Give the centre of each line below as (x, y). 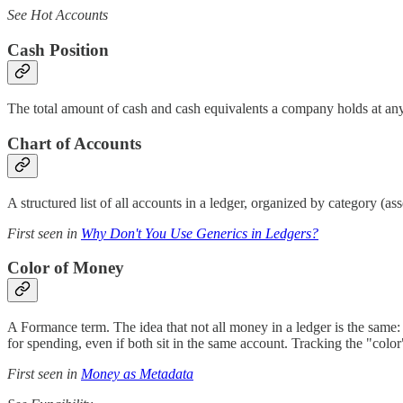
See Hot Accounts (58, 14)
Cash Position (58, 49)
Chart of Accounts (74, 144)
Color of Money (66, 268)
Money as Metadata (137, 374)
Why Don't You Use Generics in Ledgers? (200, 233)
